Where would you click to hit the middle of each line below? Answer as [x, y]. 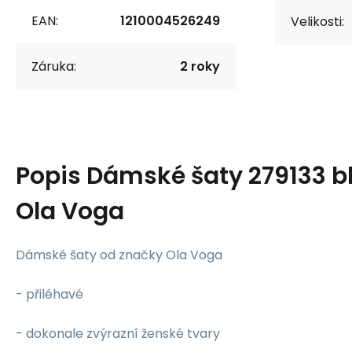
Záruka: [54, 66]
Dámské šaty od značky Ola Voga [119, 255]
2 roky [200, 66]
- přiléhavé [49, 294]
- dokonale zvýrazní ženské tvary [118, 333]
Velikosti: [317, 21]
